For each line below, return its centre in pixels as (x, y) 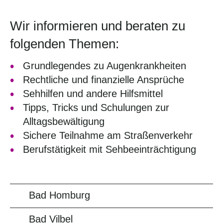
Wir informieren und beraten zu (98, 26)
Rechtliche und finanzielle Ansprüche (104, 80)
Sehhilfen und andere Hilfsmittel (93, 94)
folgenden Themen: (64, 44)
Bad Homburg (59, 195)
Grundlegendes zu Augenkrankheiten (105, 66)
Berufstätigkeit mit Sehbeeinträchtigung (110, 149)
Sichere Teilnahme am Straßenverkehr (108, 135)
